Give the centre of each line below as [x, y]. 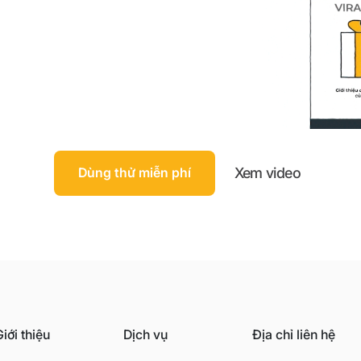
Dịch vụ [145, 334]
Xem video [267, 172]
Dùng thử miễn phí [134, 173]
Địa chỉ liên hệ [293, 334]
